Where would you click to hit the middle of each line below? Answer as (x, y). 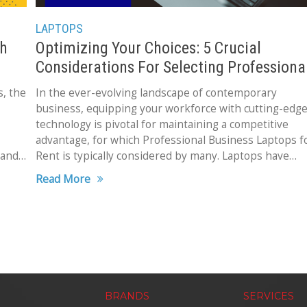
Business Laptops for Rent (121, 86)
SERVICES (268, 296)
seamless (59, 187)
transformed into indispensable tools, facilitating (158, 171)
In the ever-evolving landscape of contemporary (156, 93)
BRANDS (127, 296)
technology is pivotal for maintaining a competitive (162, 124)
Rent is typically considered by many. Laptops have (162, 156)
